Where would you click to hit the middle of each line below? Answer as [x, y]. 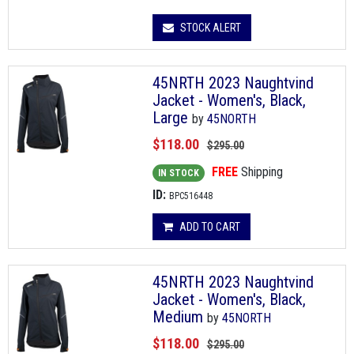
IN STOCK [178, 173]
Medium [179, 317]
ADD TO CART [209, 227]
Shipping [261, 172]
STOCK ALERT [209, 28]
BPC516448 [190, 196]
